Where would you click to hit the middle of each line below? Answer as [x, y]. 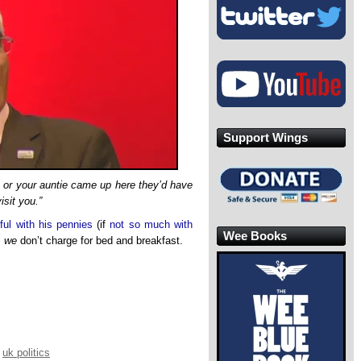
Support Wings [266, 137]
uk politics [26, 353]
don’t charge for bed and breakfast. [100, 241]
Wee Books [255, 235]
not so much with [151, 225]
